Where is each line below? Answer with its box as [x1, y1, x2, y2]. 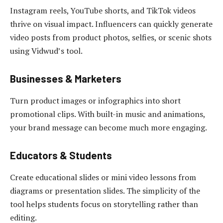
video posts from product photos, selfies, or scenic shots [10, 31, 212, 43]
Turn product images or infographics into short [10, 95, 181, 106]
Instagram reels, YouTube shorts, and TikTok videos [10, 4, 196, 16]
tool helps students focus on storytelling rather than [10, 198, 198, 210]
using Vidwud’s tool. [10, 45, 83, 56]
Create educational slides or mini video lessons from [10, 171, 196, 183]
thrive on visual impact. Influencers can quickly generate [10, 18, 213, 29]
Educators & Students [10, 149, 112, 162]
